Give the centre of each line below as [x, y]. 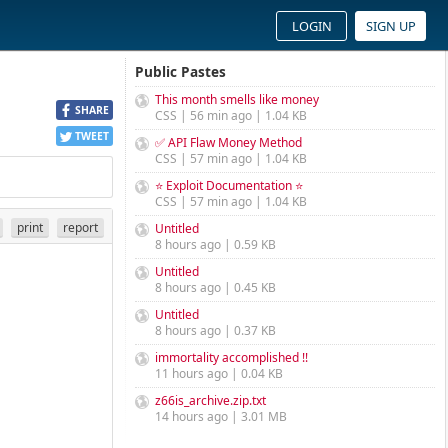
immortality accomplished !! [231, 357]
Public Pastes [180, 71]
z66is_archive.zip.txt [210, 400]
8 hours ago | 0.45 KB [215, 287]
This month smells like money [237, 99]
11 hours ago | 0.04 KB [219, 373]
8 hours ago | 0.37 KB [215, 330]
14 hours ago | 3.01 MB [221, 416]
